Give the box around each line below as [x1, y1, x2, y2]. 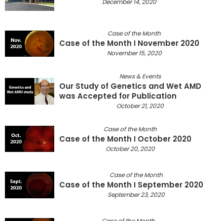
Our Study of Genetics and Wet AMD [59, 80, 201, 91]
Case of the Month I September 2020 [59, 179, 203, 190]
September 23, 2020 [108, 190, 165, 199]
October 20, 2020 [106, 144, 155, 153]
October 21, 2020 [116, 101, 164, 110]
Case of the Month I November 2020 [59, 38, 199, 49]
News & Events [119, 72, 161, 80]
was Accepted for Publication [59, 90, 177, 101]
